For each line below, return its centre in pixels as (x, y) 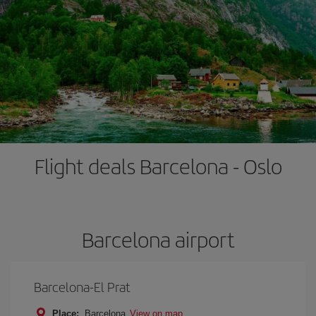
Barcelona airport (158, 239)
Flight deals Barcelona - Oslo (158, 166)
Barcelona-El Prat (82, 287)
